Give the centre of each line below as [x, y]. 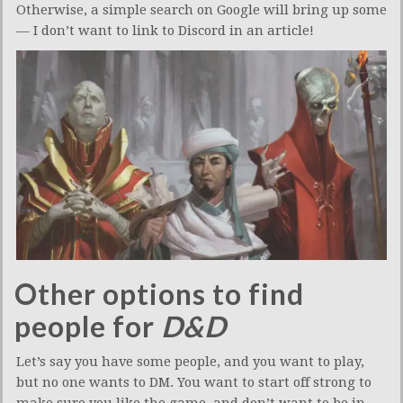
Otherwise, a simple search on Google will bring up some [201, 10]
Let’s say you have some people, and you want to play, [190, 361]
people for [88, 326]
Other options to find [159, 293]
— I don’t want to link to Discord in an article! [165, 31]
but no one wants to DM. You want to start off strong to [194, 382]
